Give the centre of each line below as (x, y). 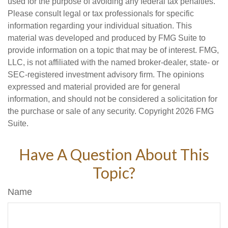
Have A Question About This (114, 154)
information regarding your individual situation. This (100, 26)
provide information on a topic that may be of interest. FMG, (113, 50)
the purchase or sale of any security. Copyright (92, 111)
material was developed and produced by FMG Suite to (107, 38)
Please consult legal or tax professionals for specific (101, 14)
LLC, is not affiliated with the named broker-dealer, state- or (113, 63)
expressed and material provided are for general (94, 87)
